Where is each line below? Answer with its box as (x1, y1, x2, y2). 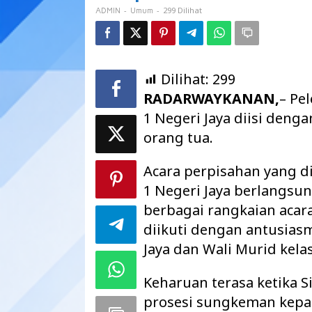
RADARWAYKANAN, (143, 89, 280, 109)
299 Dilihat (163, 5, 202, 16)
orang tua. (143, 128, 214, 148)
